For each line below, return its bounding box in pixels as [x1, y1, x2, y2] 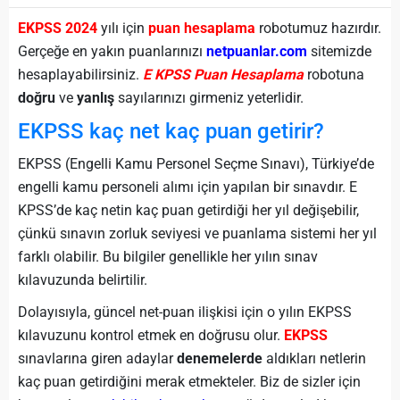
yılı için [97, 20, 148, 37]
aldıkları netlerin [262, 350, 366, 367]
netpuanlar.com [206, 43, 307, 60]
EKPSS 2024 [18, 20, 97, 37]
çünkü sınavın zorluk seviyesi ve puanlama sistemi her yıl [18, 225, 377, 242]
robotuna [304, 66, 364, 83]
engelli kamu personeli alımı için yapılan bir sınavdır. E [18, 179, 357, 196]
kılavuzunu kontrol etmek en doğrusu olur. [18, 327, 284, 344]
